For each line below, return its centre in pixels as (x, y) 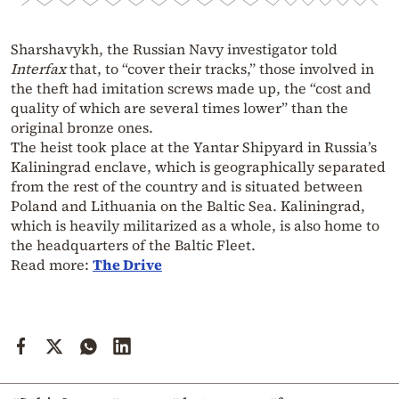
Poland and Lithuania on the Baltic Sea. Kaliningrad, (188, 206)
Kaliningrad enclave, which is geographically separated (198, 167)
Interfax (38, 69)
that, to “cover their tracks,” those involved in (220, 69)
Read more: (52, 265)
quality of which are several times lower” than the (179, 108)
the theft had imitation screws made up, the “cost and (191, 89)
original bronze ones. (82, 128)
